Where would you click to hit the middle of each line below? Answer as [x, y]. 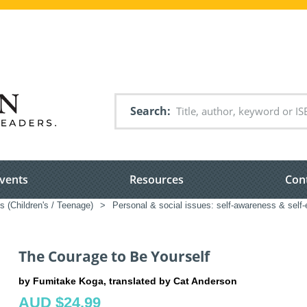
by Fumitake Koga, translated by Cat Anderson [128, 281]
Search [149, 111]
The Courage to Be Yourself [114, 257]
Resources [157, 180]
